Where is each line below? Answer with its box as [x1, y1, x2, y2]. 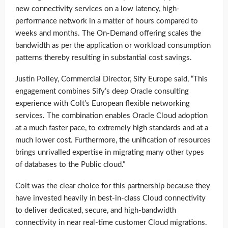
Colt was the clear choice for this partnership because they [15, 182, 210, 190]
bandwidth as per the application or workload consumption [15, 42, 211, 50]
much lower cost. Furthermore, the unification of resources [15, 136, 211, 145]
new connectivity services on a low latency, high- [15, 5, 180, 13]
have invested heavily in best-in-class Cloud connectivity [15, 194, 206, 203]
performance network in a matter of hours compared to [15, 17, 198, 25]
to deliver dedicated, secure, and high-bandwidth [15, 207, 176, 215]
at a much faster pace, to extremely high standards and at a [15, 124, 208, 132]
